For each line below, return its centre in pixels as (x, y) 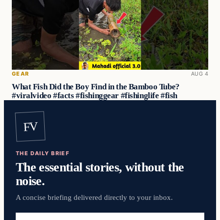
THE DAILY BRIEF (43, 153)
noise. (30, 181)
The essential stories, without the (100, 167)
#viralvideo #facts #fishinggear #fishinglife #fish (95, 95)
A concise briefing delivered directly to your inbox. (94, 198)
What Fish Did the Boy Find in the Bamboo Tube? (96, 86)
